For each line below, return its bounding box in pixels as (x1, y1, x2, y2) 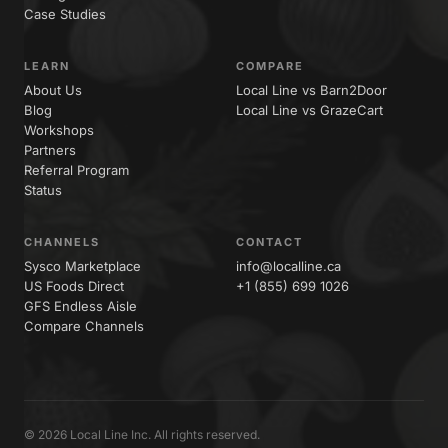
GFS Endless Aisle (24, 298, 137, 315)
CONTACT (236, 235, 303, 250)
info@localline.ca (236, 258, 341, 275)
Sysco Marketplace (24, 258, 141, 275)
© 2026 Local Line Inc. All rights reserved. (24, 427, 260, 443)
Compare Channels (24, 318, 144, 335)
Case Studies (24, 6, 106, 23)
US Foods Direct (24, 278, 124, 295)
